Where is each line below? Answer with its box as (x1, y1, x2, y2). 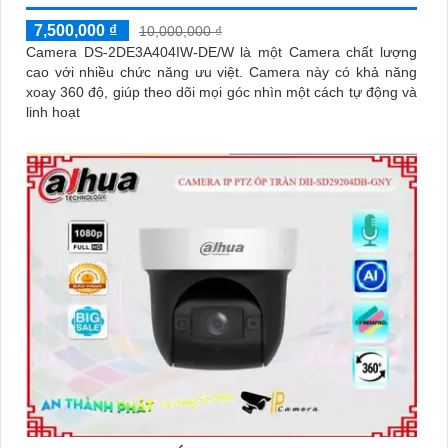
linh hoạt (26, 104, 80, 121)
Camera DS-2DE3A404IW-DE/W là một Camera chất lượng (26, 44, 417, 61)
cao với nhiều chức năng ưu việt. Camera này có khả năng (26, 64, 249, 81)
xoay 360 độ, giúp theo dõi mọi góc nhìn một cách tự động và (26, 84, 417, 101)
